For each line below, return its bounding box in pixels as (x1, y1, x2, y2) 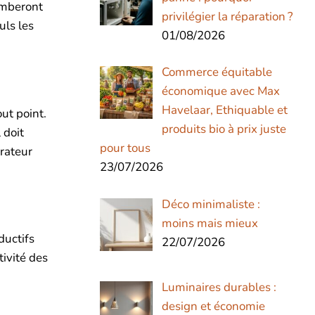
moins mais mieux (161, 214, 258, 231)
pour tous (100, 140, 150, 157)
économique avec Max (161, 83, 280, 100)
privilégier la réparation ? (161, 8, 293, 25)
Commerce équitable (161, 64, 272, 81)
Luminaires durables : (161, 278, 276, 295)
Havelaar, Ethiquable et (161, 102, 288, 119)
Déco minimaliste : (161, 195, 260, 212)
